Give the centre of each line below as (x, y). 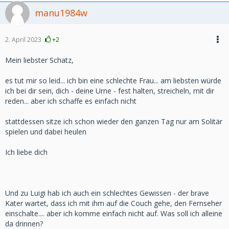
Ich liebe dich (26, 152)
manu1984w (61, 13)
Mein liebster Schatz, (39, 60)
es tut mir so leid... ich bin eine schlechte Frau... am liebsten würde (113, 81)
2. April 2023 (23, 40)
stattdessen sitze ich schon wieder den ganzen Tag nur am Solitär (114, 121)
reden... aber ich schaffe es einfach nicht (71, 101)
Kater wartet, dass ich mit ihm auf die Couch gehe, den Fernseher (113, 203)
